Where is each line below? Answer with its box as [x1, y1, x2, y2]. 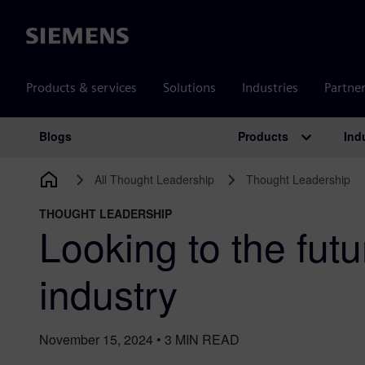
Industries [242, 80, 298, 95]
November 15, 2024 [39, 330, 153, 349]
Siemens [26, 29, 73, 45]
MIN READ [175, 330, 240, 349]
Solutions [163, 80, 216, 95]
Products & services [26, 80, 137, 95]
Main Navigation [12, 134, 214, 173]
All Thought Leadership [95, 171, 215, 187]
